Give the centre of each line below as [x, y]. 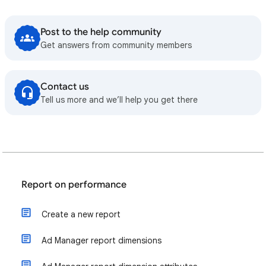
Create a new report [81, 214]
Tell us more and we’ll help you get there [119, 100]
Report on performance [74, 185]
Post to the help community [101, 32]
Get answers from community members [116, 45]
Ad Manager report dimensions [102, 240]
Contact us [65, 87]
